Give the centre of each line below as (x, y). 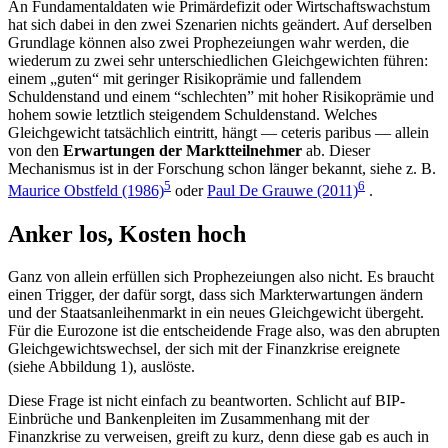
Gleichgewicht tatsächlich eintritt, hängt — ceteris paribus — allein (218, 133)
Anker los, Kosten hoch (127, 233)
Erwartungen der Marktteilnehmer (182, 151)
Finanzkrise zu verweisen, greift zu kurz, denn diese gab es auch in (218, 436)
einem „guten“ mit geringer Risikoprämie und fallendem (184, 79)
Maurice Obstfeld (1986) (86, 191)
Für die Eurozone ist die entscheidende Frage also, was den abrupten (224, 330)
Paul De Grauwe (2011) (282, 191)
